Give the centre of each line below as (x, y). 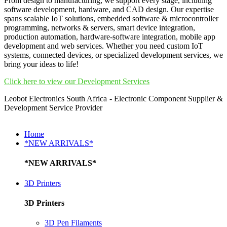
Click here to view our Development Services (77, 81)
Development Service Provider (53, 108)
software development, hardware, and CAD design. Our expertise (109, 9)
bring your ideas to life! (41, 64)
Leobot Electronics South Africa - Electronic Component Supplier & (113, 99)
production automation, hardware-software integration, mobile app (110, 37)
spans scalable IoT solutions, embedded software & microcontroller (111, 18)
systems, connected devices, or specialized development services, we (113, 55)
